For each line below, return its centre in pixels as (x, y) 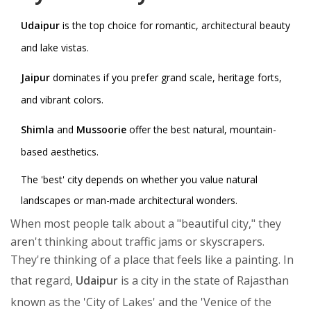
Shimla (37, 130)
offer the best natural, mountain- (201, 130)
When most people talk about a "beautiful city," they (146, 224)
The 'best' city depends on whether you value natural (139, 180)
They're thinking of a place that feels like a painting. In (152, 260)
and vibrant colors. (62, 100)
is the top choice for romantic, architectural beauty (175, 26)
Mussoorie (101, 130)
